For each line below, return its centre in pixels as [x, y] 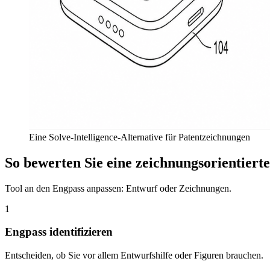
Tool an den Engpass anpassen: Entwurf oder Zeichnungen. [118, 188]
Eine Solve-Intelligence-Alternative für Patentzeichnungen [140, 137]
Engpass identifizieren [59, 232]
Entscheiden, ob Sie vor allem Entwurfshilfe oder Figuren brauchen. [134, 256]
